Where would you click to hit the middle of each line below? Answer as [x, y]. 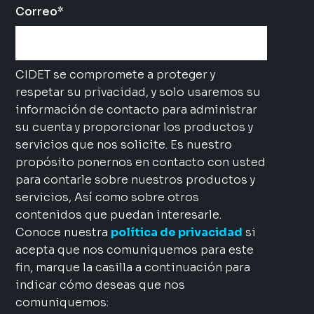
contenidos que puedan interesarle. [118, 214]
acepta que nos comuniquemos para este [134, 250]
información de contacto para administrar [136, 109]
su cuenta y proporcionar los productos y [134, 127]
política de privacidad [176, 232]
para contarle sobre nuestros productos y [135, 179]
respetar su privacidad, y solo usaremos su [138, 92]
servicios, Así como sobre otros [107, 197]
